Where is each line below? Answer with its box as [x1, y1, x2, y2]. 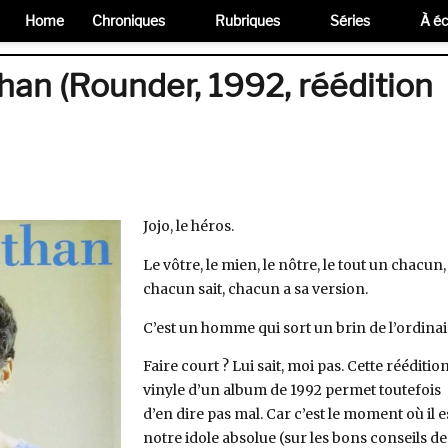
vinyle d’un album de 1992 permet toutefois [142, 381, 441, 400]
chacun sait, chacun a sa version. [142, 279, 368, 298]
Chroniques [92, 12, 165, 29]
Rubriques [215, 12, 280, 29]
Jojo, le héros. [142, 216, 234, 235]
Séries [330, 12, 370, 29]
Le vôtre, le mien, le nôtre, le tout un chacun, [142, 255, 446, 274]
